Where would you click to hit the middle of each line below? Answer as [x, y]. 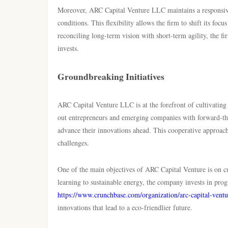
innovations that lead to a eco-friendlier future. [125, 207]
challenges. [73, 143]
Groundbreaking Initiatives [111, 76]
